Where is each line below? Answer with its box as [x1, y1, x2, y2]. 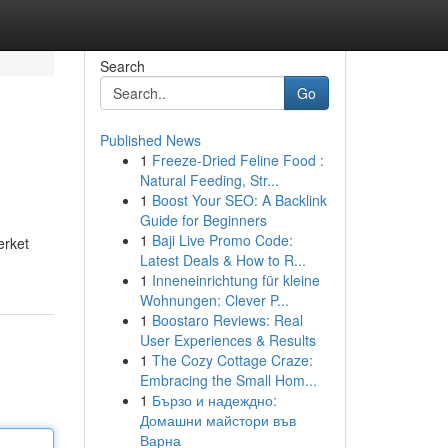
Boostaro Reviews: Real [151, 310, 303, 330]
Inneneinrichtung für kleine [151, 270, 320, 290]
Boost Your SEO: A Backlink [151, 190, 327, 210]
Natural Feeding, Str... [139, 170, 279, 190]
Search [99, 56, 145, 76]
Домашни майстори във [139, 410, 296, 430]
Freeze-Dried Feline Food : [151, 150, 324, 170]
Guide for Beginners [139, 210, 267, 230]
